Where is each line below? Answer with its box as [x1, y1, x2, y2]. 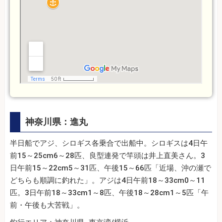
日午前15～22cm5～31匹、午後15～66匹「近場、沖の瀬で [10, 163, 211, 172]
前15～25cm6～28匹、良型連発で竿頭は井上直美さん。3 [10, 151, 205, 160]
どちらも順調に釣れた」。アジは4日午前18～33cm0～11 [10, 175, 205, 185]
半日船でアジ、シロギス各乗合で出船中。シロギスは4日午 [10, 138, 208, 148]
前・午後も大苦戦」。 [10, 200, 84, 210]
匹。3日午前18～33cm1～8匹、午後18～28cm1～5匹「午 [10, 188, 209, 197]
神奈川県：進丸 [25, 116, 88, 127]
